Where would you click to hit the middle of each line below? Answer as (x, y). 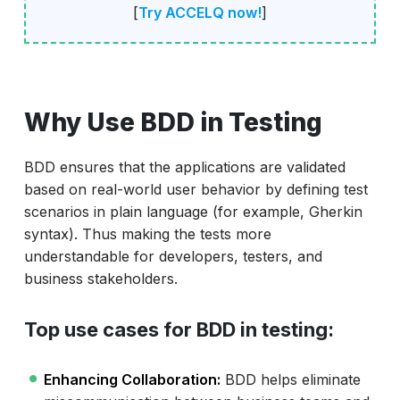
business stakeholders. (100, 279)
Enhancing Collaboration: (132, 380)
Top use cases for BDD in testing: (179, 330)
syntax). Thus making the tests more (151, 234)
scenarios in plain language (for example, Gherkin (193, 212)
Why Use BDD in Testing (173, 123)
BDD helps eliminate (290, 380)
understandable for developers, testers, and (173, 257)
